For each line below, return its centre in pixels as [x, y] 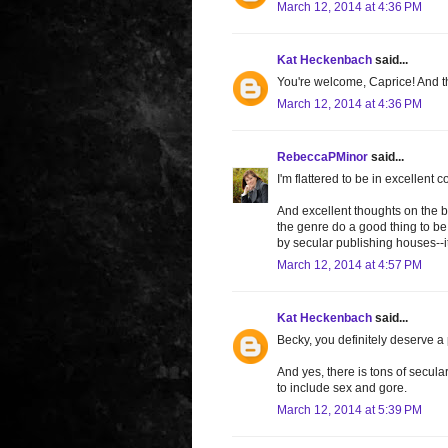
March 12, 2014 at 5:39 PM [349, 409]
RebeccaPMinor [322, 156]
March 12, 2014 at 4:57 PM [349, 264]
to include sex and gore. [342, 387]
